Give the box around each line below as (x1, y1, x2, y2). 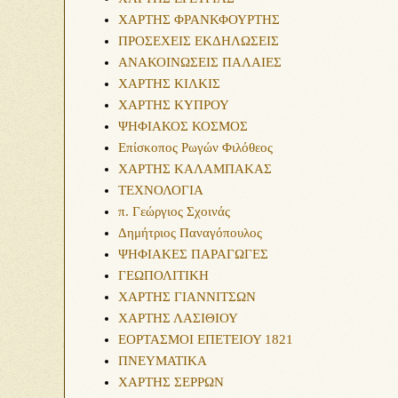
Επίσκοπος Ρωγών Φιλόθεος (118, 140, 273, 155)
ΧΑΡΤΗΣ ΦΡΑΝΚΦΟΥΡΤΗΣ (118, 12, 280, 27)
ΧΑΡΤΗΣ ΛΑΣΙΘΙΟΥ (118, 311, 238, 325)
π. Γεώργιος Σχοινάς (118, 204, 230, 219)
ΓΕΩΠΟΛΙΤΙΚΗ (118, 268, 209, 283)
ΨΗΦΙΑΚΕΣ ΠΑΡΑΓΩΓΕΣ (118, 247, 268, 261)
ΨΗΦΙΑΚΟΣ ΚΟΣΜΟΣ (118, 119, 248, 133)
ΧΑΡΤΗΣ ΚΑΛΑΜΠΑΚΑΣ (118, 162, 272, 176)
